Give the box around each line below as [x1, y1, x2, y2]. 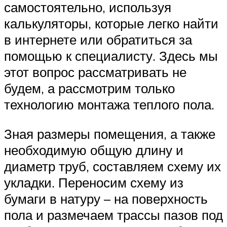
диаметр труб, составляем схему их [4, 158, 221, 175]
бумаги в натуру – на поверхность [4, 191, 208, 207]
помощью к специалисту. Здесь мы [4, 48, 218, 64]
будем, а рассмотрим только [4, 80, 175, 97]
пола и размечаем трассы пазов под [4, 207, 223, 223]
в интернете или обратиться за [4, 31, 192, 48]
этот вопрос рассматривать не [4, 64, 186, 81]
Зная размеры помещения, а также [4, 126, 215, 142]
